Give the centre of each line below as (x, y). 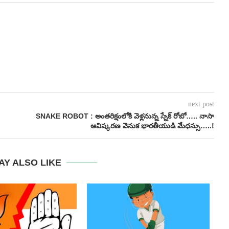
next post (201, 104)
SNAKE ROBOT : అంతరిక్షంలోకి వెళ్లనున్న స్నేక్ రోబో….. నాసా (125, 116)
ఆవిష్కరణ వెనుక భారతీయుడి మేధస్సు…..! (152, 126)
